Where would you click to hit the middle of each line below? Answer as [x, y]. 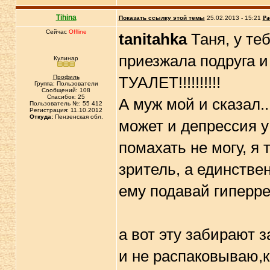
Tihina [66, 17]
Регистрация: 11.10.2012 [66, 110]
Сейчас [57, 32]
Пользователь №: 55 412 [66, 103]
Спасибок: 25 [66, 97]
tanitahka [152, 39]
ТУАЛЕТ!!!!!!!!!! [169, 83]
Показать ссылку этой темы [162, 18]
